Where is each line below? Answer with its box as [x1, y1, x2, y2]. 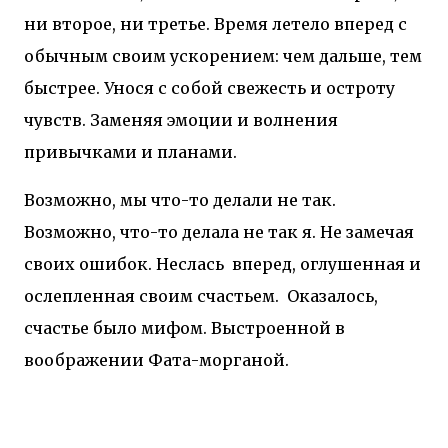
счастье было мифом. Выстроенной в [24, 317, 345, 338]
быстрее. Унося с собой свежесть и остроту [24, 77, 395, 98]
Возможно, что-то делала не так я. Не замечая [24, 221, 414, 242]
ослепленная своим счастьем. [24, 285, 283, 306]
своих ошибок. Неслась [24, 253, 224, 274]
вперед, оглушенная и [232, 253, 421, 274]
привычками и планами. [24, 141, 237, 162]
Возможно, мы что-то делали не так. [24, 189, 336, 210]
